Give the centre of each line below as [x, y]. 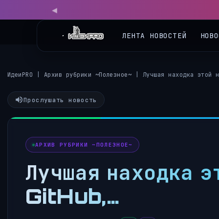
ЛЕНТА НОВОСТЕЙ [154, 28]
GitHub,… [72, 196]
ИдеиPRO [20, 75]
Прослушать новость [60, 100]
